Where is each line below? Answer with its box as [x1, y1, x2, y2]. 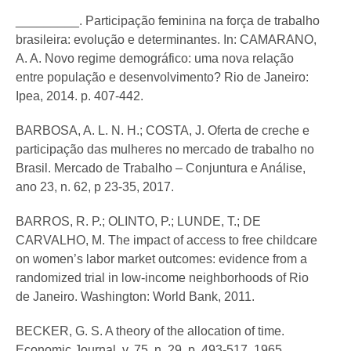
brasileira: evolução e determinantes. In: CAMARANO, [16, 33, 317, 47]
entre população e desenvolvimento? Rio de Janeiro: [16, 71, 309, 85]
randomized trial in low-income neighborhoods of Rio [16, 271, 309, 285]
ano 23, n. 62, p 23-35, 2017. [16, 180, 174, 194]
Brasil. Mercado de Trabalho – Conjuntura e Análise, [16, 161, 306, 175]
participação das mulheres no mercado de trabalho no [16, 143, 314, 157]
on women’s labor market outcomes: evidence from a [16, 252, 307, 266]
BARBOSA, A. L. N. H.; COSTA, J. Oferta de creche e [16, 124, 309, 138]
